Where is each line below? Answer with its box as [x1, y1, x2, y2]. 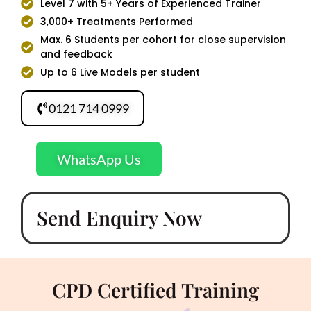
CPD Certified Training [52, 276, 259, 303]
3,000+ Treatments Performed [40, 14, 193, 28]
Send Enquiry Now [37, 204, 203, 230]
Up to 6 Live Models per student [40, 65, 200, 79]
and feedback [40, 47, 112, 61]
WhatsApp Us [57, 150, 142, 167]
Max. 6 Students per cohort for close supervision [40, 32, 286, 47]
